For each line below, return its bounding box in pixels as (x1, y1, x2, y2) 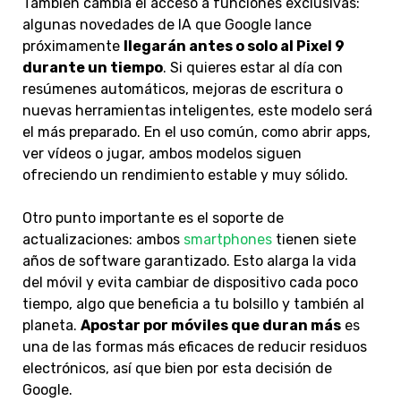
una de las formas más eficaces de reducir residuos (22, 338, 367, 356)
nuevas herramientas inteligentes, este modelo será (22, 102, 372, 120)
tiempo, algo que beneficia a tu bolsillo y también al (22, 295, 364, 313)
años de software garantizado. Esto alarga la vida (22, 252, 356, 270)
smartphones (183, 231, 272, 249)
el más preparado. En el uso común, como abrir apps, (22, 124, 371, 141)
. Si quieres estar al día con (163, 59, 343, 77)
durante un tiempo (22, 59, 163, 77)
